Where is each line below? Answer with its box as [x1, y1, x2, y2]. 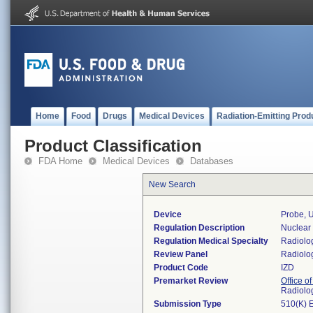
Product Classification [24, 136, 202, 155]
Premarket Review [154, 276, 228, 286]
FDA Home [38, 156, 82, 166]
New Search [149, 180, 196, 189]
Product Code [154, 263, 208, 272]
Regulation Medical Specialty [154, 236, 268, 246]
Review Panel [154, 249, 208, 259]
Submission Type [154, 299, 221, 309]
